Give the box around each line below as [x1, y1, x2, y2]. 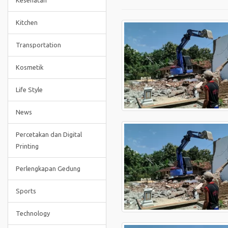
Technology [16, 210, 50, 217]
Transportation [16, 41, 61, 48]
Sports [16, 187, 36, 194]
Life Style [16, 86, 43, 93]
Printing [16, 142, 39, 150]
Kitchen [16, 19, 38, 26]
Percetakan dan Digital [16, 131, 82, 138]
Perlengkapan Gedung [16, 165, 80, 172]
